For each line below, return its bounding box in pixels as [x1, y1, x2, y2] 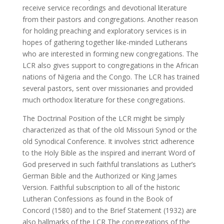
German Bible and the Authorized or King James [22, 171, 177, 180]
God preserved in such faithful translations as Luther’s [22, 159, 196, 169]
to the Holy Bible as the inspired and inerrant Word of [22, 148, 195, 157]
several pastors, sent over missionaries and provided [22, 83, 193, 93]
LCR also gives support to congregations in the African [22, 60, 198, 70]
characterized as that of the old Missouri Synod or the [22, 125, 197, 134]
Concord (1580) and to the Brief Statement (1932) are [22, 205, 196, 215]
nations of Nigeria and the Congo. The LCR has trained [22, 72, 199, 81]
